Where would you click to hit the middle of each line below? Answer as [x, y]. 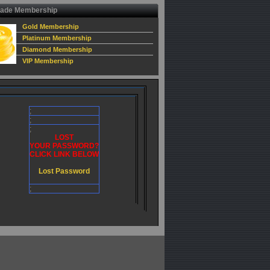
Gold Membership [51, 27]
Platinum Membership [57, 38]
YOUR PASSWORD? [64, 146]
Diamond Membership [57, 49]
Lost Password [64, 171]
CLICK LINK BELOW [64, 154]
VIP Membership [48, 61]
